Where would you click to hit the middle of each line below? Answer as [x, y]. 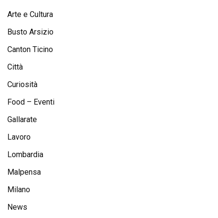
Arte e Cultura [30, 15]
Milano [19, 190]
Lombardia [25, 155]
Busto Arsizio [30, 32]
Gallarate [22, 120]
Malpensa [24, 172]
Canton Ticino [30, 50]
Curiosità [22, 85]
